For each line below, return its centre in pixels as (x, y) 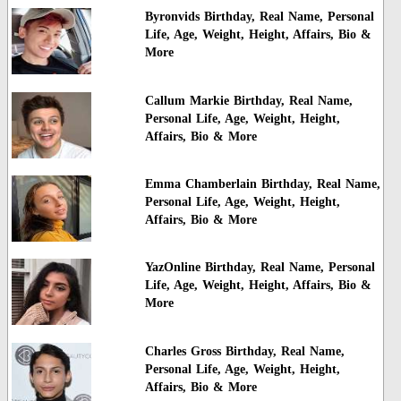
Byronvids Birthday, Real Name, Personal (259, 17)
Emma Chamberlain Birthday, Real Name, (262, 184)
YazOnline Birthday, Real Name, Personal (260, 268)
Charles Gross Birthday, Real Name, (244, 351)
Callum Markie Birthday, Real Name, (248, 100)
